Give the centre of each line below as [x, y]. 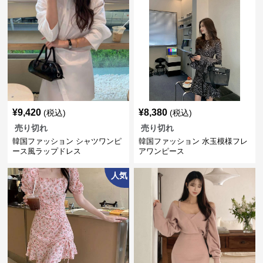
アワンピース [161, 151]
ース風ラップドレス [47, 151]
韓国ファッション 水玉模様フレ [193, 141]
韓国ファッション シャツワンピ [67, 141]
